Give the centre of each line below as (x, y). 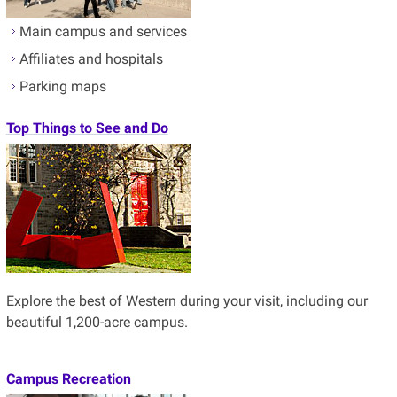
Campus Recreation (68, 378)
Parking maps (62, 86)
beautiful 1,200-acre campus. (97, 322)
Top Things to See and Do (87, 128)
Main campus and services (103, 31)
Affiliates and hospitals (91, 58)
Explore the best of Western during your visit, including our (187, 300)
